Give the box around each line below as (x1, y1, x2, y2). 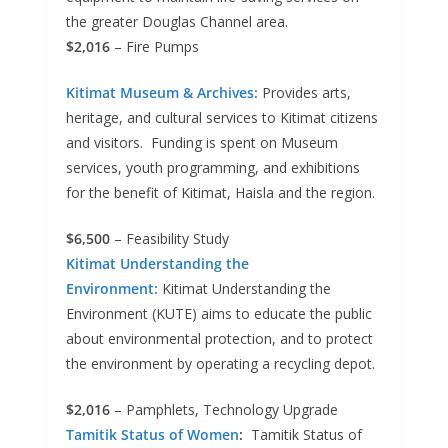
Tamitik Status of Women (66, 425, 239, 445)
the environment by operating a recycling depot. (66, 354, 375, 374)
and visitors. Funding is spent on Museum (66, 133, 338, 153)
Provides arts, (258, 83, 351, 103)
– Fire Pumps (110, 37, 199, 57)
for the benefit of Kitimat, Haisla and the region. (66, 183, 375, 203)
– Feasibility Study (110, 229, 229, 249)
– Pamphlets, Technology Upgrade (114, 400, 338, 420)
